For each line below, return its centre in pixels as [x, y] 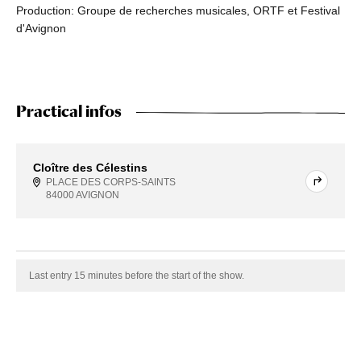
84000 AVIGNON [83, 195]
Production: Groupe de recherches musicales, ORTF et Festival [178, 11]
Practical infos [69, 112]
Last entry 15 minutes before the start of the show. [137, 276]
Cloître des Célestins [90, 168]
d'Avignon [41, 29]
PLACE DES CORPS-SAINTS [111, 183]
